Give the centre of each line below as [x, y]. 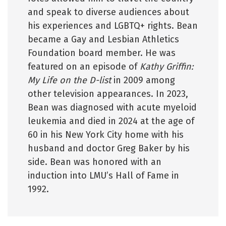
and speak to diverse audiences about [108, 12]
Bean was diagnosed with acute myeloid [112, 107]
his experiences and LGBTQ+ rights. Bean [113, 26]
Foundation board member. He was [102, 53]
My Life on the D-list [69, 80]
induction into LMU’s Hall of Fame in [103, 176]
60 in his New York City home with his [106, 135]
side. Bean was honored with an [95, 162]
